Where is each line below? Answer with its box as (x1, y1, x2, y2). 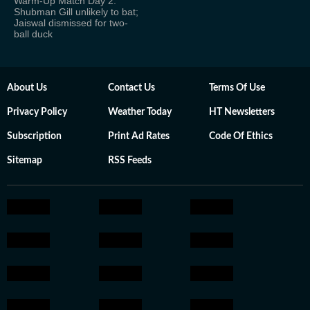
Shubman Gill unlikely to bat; (14, 6, 138, 17)
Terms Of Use (209, 82, 265, 93)
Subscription (7, 131, 62, 141)
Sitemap (7, 155, 42, 165)
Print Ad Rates (108, 131, 170, 141)
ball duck (14, 28, 53, 39)
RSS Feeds (108, 155, 152, 165)
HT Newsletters (209, 107, 275, 117)
